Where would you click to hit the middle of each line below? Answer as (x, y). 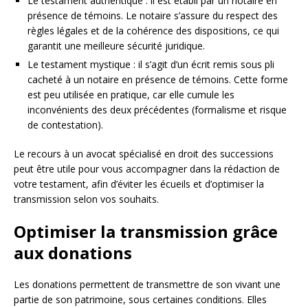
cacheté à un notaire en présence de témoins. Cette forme (158, 79)
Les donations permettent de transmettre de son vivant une (147, 284)
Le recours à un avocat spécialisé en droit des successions (144, 154)
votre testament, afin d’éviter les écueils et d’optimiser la (139, 184)
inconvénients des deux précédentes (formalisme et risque (157, 110)
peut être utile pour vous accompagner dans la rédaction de (147, 169)
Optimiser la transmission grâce (146, 231)
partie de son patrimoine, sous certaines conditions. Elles (140, 299)
